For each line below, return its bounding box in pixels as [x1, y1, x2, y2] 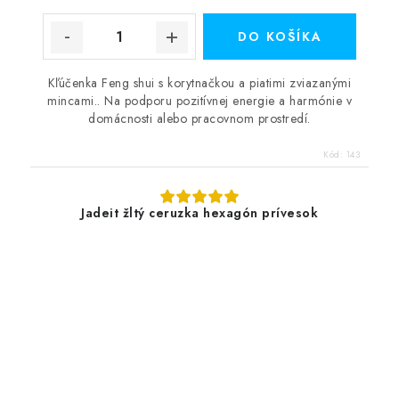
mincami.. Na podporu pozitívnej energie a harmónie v [47, 92, 352, 110]
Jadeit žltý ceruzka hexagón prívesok [81, 204, 318, 222]
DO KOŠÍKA [237, 28, 322, 45]
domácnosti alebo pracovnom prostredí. [88, 110, 311, 127]
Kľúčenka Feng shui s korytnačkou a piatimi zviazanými [47, 74, 352, 92]
